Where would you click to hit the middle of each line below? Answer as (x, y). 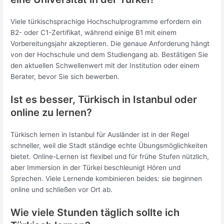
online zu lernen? (51, 113)
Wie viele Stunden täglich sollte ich (95, 212)
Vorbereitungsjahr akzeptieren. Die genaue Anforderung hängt (110, 44)
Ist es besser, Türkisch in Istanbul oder (104, 100)
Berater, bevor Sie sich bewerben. (65, 77)
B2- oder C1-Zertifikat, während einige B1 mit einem (94, 33)
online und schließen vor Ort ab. (62, 190)
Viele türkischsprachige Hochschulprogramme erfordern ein (106, 22)
